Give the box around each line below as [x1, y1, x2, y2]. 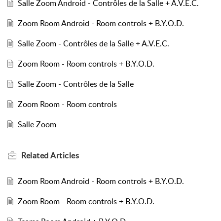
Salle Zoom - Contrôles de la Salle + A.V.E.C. [17, 37, 169, 49]
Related [21, 149, 50, 161]
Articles [50, 149, 79, 161]
